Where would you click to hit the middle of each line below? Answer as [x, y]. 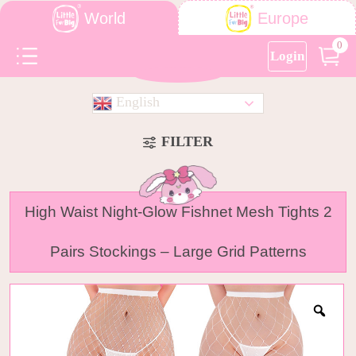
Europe [282, 19]
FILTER [187, 141]
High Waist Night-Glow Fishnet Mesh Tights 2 [178, 212]
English [135, 102]
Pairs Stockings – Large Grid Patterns [178, 252]
